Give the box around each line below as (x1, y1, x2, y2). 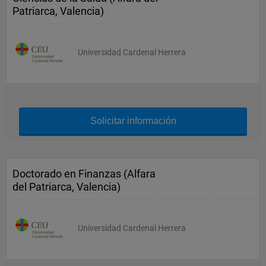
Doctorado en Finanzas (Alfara (12, 167, 156, 180)
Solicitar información (90, 116, 176, 126)
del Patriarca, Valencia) (12, 180, 121, 193)
